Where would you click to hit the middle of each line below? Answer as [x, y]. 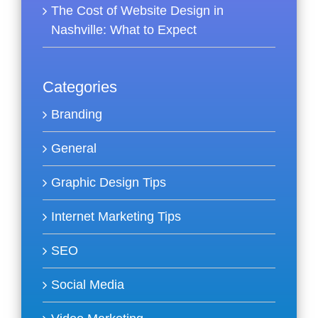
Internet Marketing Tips [116, 217]
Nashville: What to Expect [124, 30]
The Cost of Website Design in [137, 11]
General [74, 149]
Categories [80, 87]
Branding [77, 115]
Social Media [88, 285]
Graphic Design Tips [109, 183]
